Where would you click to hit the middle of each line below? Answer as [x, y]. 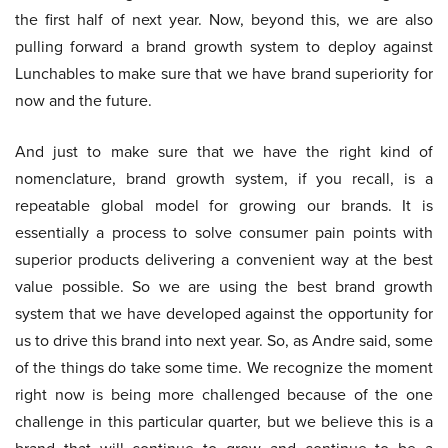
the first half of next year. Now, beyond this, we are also [224, 20]
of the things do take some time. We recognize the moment [224, 368]
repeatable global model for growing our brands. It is [224, 206]
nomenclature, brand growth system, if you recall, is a [224, 179]
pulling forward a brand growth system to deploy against [224, 47]
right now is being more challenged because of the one [224, 395]
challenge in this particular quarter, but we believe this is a [224, 422]
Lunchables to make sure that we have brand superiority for [224, 74]
